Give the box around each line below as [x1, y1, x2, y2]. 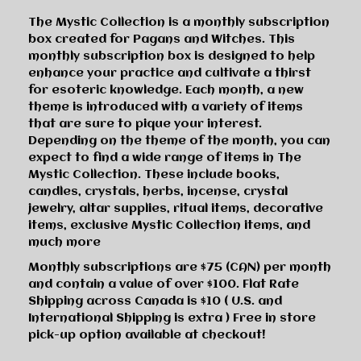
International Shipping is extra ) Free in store [28, 311, 316, 325]
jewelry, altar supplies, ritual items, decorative [28, 201, 323, 215]
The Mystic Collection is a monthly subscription [28, 15, 330, 29]
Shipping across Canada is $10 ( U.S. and [28, 294, 282, 308]
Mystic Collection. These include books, [28, 168, 280, 181]
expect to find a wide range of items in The [28, 151, 301, 164]
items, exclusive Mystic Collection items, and [28, 218, 310, 232]
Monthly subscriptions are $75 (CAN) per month [28, 260, 331, 274]
